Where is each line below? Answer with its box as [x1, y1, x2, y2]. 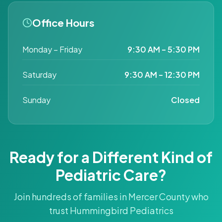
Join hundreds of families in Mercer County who [13, 190, 209, 202]
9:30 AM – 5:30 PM [127, 44, 200, 55]
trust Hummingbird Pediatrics [49, 204, 173, 216]
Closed [171, 94, 200, 105]
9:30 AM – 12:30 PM [124, 69, 200, 80]
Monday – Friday [22, 44, 82, 55]
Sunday [22, 94, 51, 105]
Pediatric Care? [55, 165, 166, 184]
